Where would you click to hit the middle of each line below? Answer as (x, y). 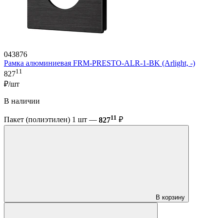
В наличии (22, 101)
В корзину (170, 197)
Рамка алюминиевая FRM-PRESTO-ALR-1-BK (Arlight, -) (100, 63)
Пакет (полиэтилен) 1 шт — (51, 120)
